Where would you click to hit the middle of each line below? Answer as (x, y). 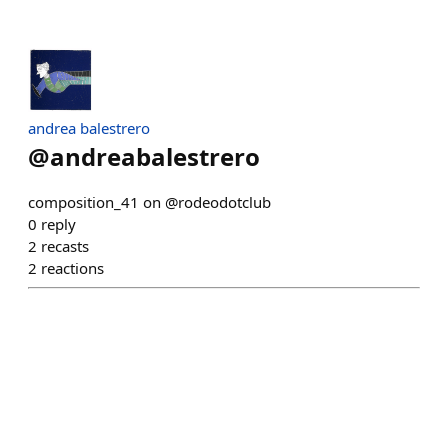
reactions (72, 268)
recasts (65, 246)
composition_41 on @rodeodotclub (149, 202)
